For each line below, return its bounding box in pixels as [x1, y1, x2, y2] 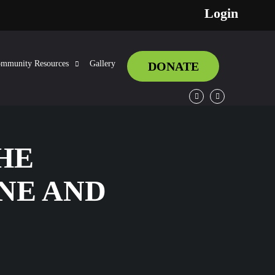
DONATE [147, 60, 199, 74]
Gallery [90, 59, 115, 68]
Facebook [190, 106, 218, 114]
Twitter [211, 106, 231, 114]
